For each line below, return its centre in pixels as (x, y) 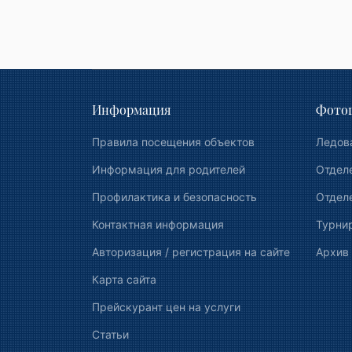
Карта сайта (124, 279)
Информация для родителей (169, 169)
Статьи (110, 334)
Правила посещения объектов (173, 142)
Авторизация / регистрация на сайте (191, 252)
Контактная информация (158, 224)
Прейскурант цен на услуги (166, 307)
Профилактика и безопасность (174, 197)
